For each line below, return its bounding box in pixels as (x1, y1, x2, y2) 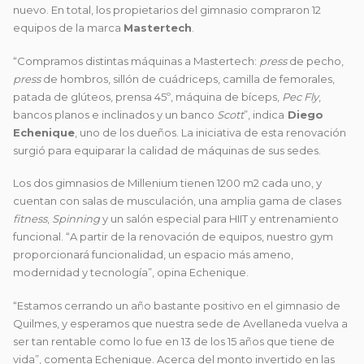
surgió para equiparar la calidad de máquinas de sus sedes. (13, 143, 321, 157)
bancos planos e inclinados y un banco (13, 107, 217, 121)
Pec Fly (282, 89, 318, 103)
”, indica (244, 107, 284, 121)
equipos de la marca (13, 21, 123, 34)
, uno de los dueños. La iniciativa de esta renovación (75, 125, 346, 139)
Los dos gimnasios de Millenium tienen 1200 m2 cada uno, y (13, 176, 322, 190)
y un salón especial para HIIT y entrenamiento (100, 212, 339, 226)
